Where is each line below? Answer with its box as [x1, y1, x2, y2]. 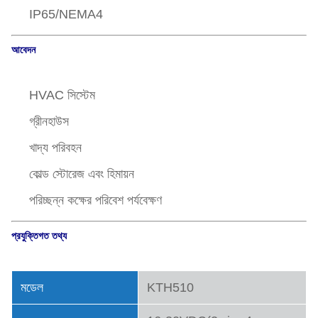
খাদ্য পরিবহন [29, 141, 82, 155]
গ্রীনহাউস [29, 114, 69, 128]
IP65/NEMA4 [29, 7, 103, 21]
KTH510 [147, 280, 194, 295]
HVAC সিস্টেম [29, 88, 95, 102]
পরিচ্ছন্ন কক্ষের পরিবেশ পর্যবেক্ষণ [29, 193, 162, 207]
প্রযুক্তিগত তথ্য [11, 230, 67, 241]
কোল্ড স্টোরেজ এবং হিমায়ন [29, 167, 134, 181]
